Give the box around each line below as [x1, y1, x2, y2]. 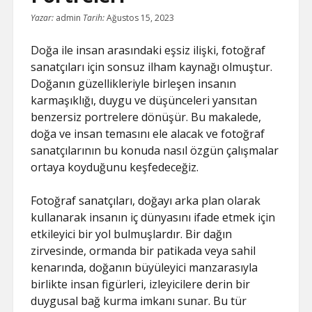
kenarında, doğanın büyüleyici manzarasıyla [31, 260, 258, 276]
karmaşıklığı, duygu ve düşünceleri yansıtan [31, 93, 258, 109]
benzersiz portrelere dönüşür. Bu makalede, [31, 109, 262, 125]
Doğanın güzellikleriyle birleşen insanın [31, 76, 237, 92]
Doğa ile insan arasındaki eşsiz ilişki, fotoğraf [31, 42, 266, 58]
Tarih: [83, 12, 107, 24]
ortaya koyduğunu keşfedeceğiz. [31, 159, 199, 175]
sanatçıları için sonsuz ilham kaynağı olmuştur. [31, 59, 273, 75]
